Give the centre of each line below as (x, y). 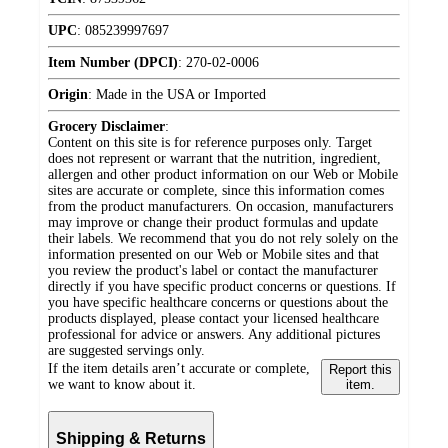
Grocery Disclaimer (106, 127)
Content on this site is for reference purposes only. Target (210, 143)
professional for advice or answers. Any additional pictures (214, 335)
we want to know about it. (122, 385)
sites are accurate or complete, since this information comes (216, 191)
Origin (68, 95)
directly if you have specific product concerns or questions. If (222, 287)
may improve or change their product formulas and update (213, 223)
